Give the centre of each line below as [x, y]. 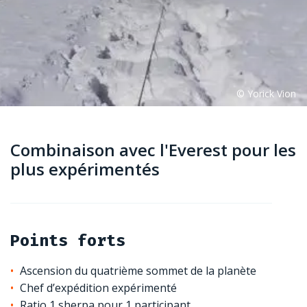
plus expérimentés [85, 169]
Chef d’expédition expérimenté [98, 287]
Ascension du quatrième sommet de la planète [138, 270]
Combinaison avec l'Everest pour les [153, 149]
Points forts [68, 240]
